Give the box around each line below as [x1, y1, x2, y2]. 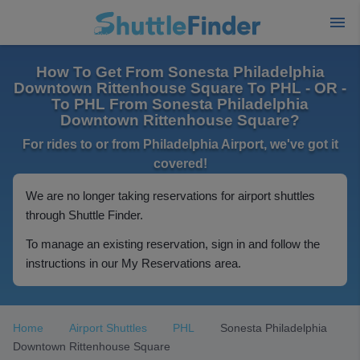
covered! [153, 157, 207, 170]
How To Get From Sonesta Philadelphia [35, 63, 325, 80]
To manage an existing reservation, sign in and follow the [26, 237, 320, 251]
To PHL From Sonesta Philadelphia [51, 96, 309, 112]
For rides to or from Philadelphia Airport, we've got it [22, 137, 338, 151]
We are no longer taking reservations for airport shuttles [26, 189, 315, 202]
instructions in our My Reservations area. [26, 256, 241, 270]
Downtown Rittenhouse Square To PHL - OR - [14, 80, 346, 96]
